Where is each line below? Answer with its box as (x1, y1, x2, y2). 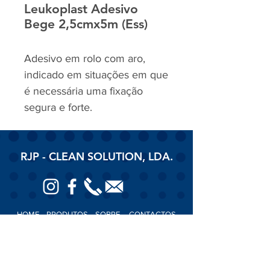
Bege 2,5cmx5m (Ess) (24, 16, 148, 31)
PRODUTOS (46, 210, 95, 219)
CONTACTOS (129, 210, 176, 219)
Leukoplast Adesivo (24, 1, 138, 16)
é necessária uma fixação (24, 85, 143, 97)
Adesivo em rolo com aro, (24, 52, 145, 64)
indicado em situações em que (24, 69, 168, 81)
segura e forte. (24, 101, 92, 113)
